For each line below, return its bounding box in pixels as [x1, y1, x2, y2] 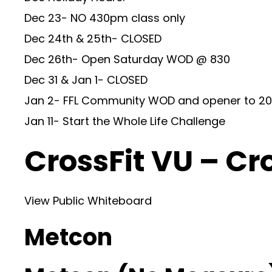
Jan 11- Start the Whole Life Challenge [24, 114, 225, 129]
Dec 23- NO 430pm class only [24, 10, 185, 25]
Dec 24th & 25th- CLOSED [24, 31, 161, 46]
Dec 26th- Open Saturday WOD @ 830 [24, 52, 230, 67]
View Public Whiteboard [24, 193, 152, 208]
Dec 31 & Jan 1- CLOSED [24, 72, 148, 87]
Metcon [24, 221, 112, 253]
